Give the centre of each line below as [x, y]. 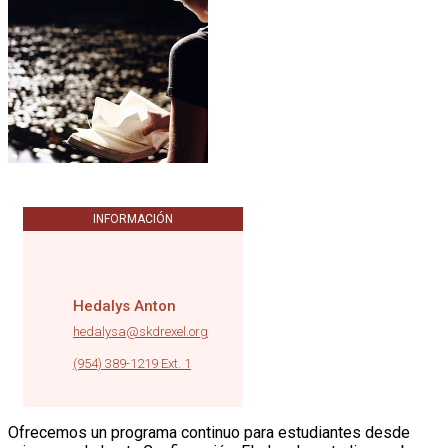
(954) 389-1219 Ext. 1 [132, 363]
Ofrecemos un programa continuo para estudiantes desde [209, 432]
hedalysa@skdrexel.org [140, 331]
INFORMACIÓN [133, 218]
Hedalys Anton [124, 305]
